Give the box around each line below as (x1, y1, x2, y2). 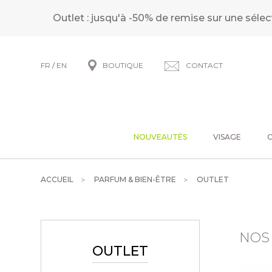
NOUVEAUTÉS (134, 132, 187, 141)
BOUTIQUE (103, 61, 144, 70)
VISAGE (212, 132, 241, 141)
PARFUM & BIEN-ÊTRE (94, 175, 177, 184)
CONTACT (186, 61, 223, 70)
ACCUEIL (41, 175, 74, 184)
